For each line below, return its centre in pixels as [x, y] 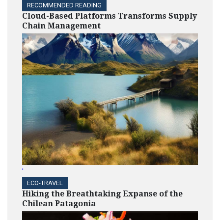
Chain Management [61, 26]
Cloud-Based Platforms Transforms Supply [110, 16]
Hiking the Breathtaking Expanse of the [102, 193]
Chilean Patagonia [59, 203]
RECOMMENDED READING [64, 5]
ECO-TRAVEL [45, 183]
